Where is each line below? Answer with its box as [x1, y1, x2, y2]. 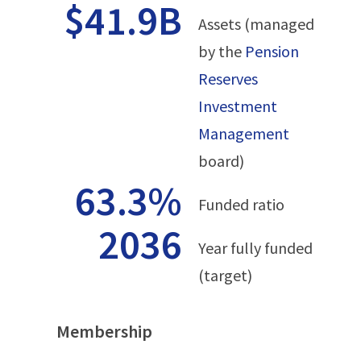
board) [198, 151, 244, 171]
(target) [198, 265, 252, 285]
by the [198, 41, 245, 61]
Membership [56, 320, 152, 343]
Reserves [198, 68, 258, 89]
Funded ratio [198, 194, 284, 214]
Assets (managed [198, 14, 314, 34]
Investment [198, 96, 277, 116]
